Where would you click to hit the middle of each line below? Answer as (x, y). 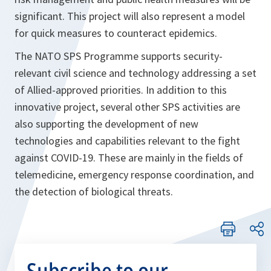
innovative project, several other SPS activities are (127, 107)
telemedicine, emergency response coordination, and (134, 175)
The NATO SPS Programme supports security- (119, 56)
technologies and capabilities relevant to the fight (127, 141)
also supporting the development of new (106, 124)
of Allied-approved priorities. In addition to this (121, 90)
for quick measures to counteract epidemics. (116, 33)
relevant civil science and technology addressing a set (135, 73)
